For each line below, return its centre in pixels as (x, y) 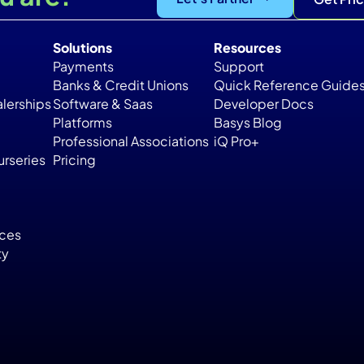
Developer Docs (263, 104)
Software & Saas (102, 104)
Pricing (74, 160)
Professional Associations (130, 141)
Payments (83, 67)
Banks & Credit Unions (120, 85)
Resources (247, 48)
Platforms (82, 123)
